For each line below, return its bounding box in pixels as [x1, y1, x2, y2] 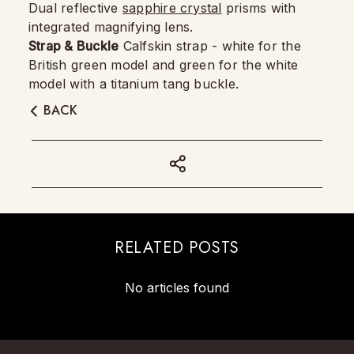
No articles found [125, 279, 229, 296]
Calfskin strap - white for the [119, 37, 301, 54]
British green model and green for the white [28, 56, 299, 73]
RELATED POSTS [114, 235, 240, 259]
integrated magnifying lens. [28, 18, 194, 35]
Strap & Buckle [28, 37, 119, 54]
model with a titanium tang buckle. [28, 75, 239, 92]
